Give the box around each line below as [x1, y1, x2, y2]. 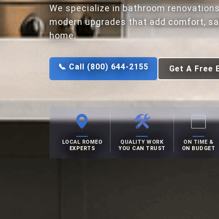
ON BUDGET [181, 145, 216, 152]
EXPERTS [69, 145, 95, 152]
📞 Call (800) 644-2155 [58, 62, 149, 72]
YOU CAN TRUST [118, 145, 166, 152]
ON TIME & [183, 139, 214, 146]
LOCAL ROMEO [62, 139, 103, 146]
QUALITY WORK [120, 139, 164, 146]
